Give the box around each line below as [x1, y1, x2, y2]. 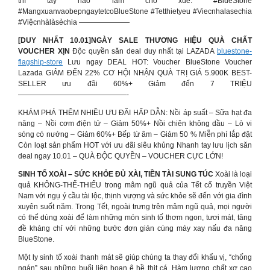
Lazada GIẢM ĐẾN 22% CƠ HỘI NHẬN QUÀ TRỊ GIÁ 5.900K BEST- [18, 69, 252, 77]
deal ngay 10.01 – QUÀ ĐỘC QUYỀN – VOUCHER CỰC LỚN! [18, 152, 223, 160]
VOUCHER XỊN [18, 47, 70, 55]
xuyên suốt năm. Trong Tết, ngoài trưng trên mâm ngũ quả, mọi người [18, 202, 252, 211]
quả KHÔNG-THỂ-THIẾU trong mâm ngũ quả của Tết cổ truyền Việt [18, 181, 252, 189]
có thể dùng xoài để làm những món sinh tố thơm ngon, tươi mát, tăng [18, 213, 252, 222]
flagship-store [18, 58, 63, 66]
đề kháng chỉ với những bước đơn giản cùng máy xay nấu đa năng [18, 224, 252, 233]
